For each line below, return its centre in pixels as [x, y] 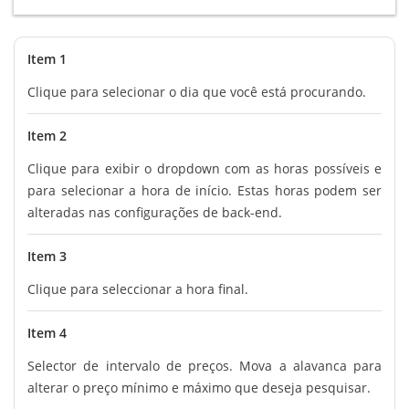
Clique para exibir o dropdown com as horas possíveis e [204, 168]
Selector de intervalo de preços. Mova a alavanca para [204, 365]
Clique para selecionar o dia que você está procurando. [197, 91]
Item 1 [47, 58]
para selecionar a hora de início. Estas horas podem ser [204, 190]
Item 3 [47, 256]
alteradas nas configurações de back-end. [155, 212]
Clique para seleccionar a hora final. [138, 288]
